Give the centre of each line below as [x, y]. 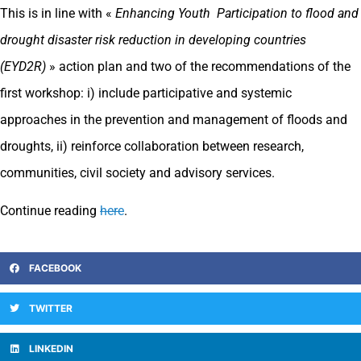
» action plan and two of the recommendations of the [198, 66]
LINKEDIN [51, 348]
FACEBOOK [55, 268]
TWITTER [51, 308]
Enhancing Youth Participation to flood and [237, 13]
